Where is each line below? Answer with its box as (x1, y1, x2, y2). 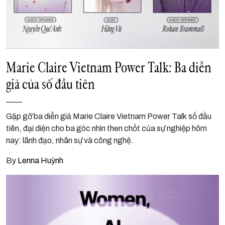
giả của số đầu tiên (6, 74, 95, 93)
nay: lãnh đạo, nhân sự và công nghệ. (6, 136, 134, 145)
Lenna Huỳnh (18, 156, 63, 165)
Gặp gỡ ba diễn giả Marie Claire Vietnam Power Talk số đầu (6, 112, 211, 121)
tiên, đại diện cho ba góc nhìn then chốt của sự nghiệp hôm (6, 124, 207, 133)
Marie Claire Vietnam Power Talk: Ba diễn (6, 57, 211, 77)
